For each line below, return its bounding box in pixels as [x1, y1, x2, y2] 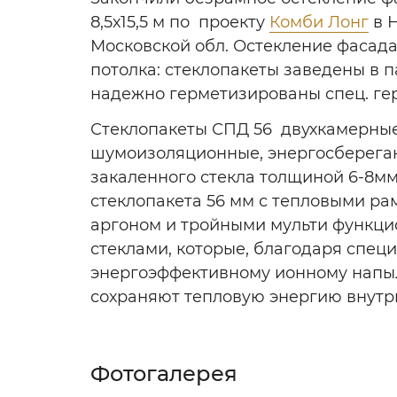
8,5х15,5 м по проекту [90, 12, 269, 33]
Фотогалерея [90, 360, 237, 386]
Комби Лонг [269, 12, 369, 33]
